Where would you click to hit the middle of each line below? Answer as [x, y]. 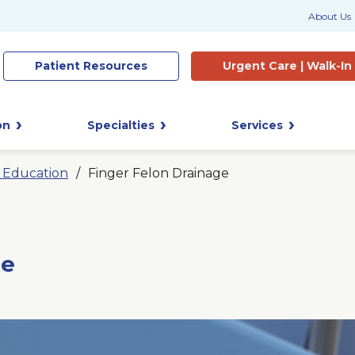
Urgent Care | [265, 66]
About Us [330, 16]
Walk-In [329, 66]
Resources [115, 66]
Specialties [121, 126]
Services [257, 126]
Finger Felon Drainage [158, 174]
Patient [59, 66]
